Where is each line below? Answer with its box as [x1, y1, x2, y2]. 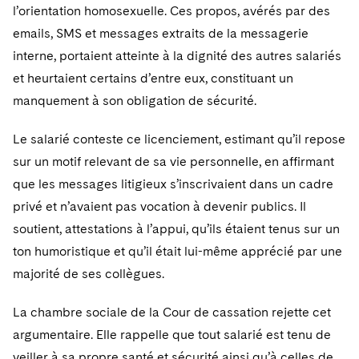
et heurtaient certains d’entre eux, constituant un [13, 71, 293, 86]
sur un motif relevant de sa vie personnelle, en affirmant [13, 154, 334, 169]
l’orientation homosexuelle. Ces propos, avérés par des [13, 3, 330, 18]
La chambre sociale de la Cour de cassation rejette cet [13, 305, 331, 320]
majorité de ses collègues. [13, 266, 164, 281]
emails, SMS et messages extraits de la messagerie [13, 26, 309, 41]
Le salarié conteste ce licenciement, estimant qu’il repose [13, 131, 345, 147]
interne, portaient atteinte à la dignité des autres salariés [13, 48, 341, 63]
